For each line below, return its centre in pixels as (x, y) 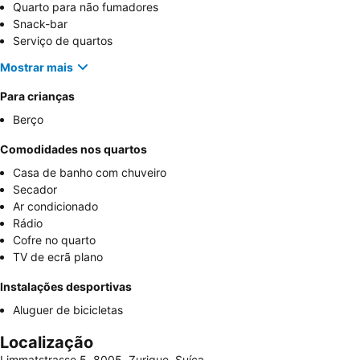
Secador (35, 190)
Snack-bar (40, 24)
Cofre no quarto (54, 240)
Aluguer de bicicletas (68, 310)
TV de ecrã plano (58, 257)
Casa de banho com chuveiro (90, 173)
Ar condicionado (55, 207)
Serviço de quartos (63, 41)
